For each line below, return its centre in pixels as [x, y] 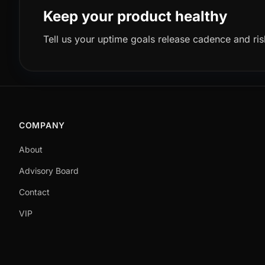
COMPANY [42, 125]
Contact [34, 192]
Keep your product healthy [135, 16]
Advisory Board [49, 171]
